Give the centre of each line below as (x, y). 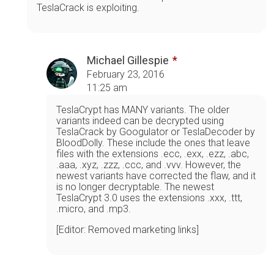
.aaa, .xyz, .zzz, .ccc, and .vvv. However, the (149, 165)
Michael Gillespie (128, 60)
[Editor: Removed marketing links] (128, 229)
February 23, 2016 (126, 74)
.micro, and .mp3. (94, 209)
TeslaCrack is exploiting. (88, 7)
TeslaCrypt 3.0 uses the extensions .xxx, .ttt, (149, 198)
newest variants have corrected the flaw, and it (156, 176)
